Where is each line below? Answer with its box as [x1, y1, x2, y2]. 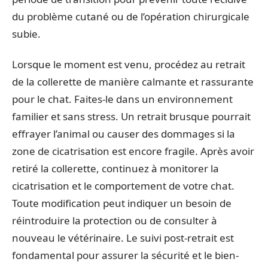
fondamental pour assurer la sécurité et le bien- [12, 248, 239, 263]
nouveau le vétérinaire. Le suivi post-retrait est [12, 231, 234, 245]
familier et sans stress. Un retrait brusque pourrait [12, 109, 251, 124]
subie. [12, 26, 41, 41]
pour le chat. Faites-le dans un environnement [12, 92, 233, 106]
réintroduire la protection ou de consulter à [12, 214, 217, 228]
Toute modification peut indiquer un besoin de [12, 196, 232, 211]
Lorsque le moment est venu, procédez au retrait [12, 57, 245, 72]
